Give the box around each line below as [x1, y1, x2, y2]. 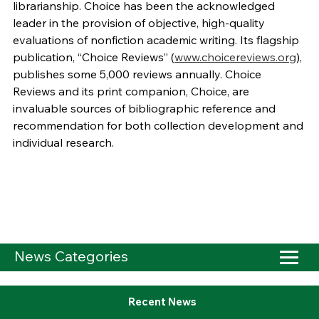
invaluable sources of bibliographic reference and [12, 101, 276, 116]
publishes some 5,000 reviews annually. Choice [12, 67, 261, 82]
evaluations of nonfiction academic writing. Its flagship [12, 33, 299, 48]
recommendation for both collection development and [12, 118, 303, 133]
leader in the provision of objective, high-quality [12, 16, 265, 31]
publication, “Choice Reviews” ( [12, 50, 174, 65]
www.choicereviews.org [174, 50, 296, 65]
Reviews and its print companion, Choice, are [12, 84, 249, 99]
